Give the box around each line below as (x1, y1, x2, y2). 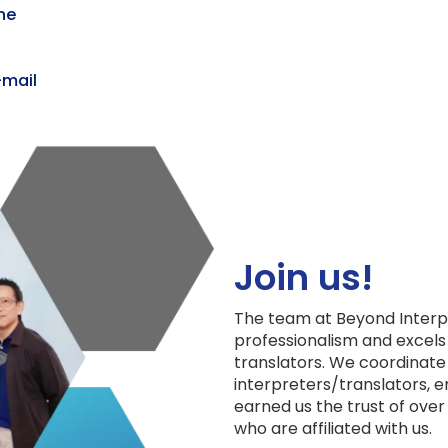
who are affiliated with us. (234, 417, 432, 441)
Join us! (234, 252, 373, 304)
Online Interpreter (234, 232, 332, 248)
